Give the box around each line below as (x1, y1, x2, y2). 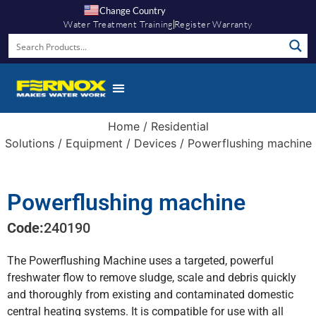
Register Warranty (174, 18, 253, 30)
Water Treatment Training (63, 18, 174, 30)
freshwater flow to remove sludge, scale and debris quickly (7, 270, 296, 284)
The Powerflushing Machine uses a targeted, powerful (7, 253, 274, 267)
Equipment (65, 135, 123, 150)
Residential (150, 119, 209, 133)
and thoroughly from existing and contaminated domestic (7, 287, 293, 301)
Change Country (99, 5, 166, 16)
